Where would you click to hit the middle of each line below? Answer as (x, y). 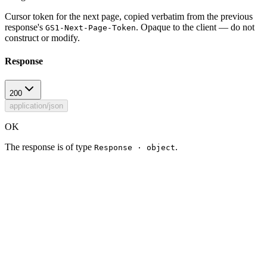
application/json (36, 105)
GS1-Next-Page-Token (91, 28)
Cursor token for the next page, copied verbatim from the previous (129, 17)
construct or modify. (42, 38)
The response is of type (49, 147)
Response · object (135, 147)
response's (25, 27)
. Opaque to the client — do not (195, 27)
